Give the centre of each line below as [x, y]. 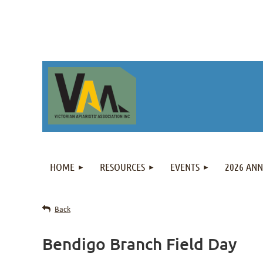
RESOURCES [122, 167]
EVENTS [185, 167]
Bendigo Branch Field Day [140, 244]
